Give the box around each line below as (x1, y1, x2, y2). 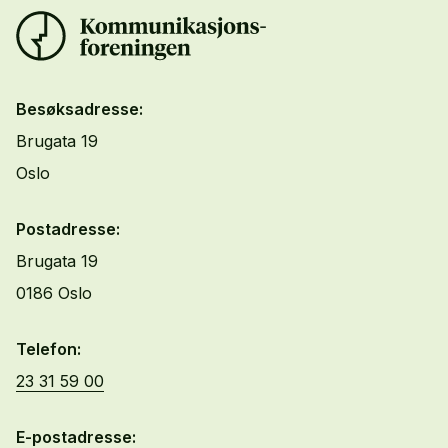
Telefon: (16, 339, 81, 359)
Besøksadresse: (16, 99, 143, 119)
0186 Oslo (16, 283, 92, 303)
